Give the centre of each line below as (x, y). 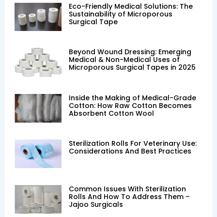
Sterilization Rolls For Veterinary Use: (133, 143)
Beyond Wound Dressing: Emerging (130, 52)
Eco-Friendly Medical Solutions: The (131, 7)
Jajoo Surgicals (96, 204)
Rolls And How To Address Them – (129, 196)
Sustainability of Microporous (121, 14)
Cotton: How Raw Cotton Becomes (130, 105)
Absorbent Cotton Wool (111, 113)
